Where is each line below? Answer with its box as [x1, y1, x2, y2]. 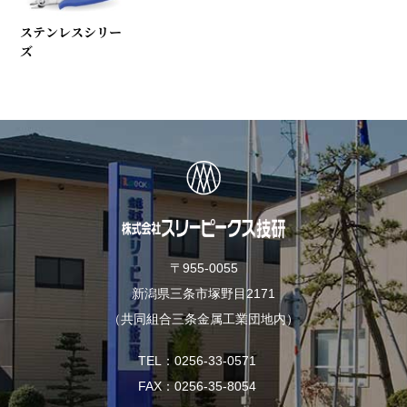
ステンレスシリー [20, 23, 123, 42]
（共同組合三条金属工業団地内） [108, 312, 299, 327]
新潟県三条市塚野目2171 [132, 286, 275, 302]
